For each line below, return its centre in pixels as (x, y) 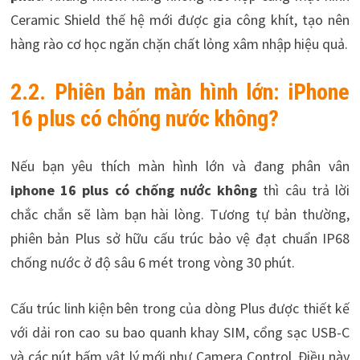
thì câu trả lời (304, 190)
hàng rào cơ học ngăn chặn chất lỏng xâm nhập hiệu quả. (179, 43)
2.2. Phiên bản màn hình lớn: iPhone (180, 92)
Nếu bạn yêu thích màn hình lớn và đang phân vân (180, 166)
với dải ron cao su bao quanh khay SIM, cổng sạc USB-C (180, 332)
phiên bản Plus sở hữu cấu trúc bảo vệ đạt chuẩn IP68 (180, 238)
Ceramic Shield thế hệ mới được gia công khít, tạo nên (180, 19)
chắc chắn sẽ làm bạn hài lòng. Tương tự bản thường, (180, 214)
